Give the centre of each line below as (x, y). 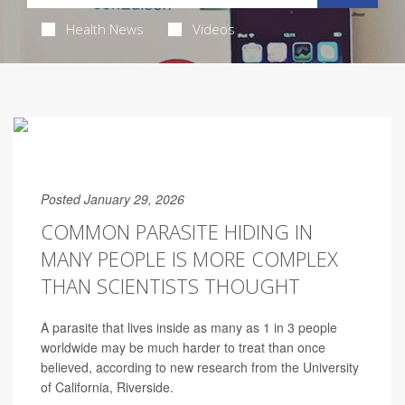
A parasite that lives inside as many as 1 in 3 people (189, 327)
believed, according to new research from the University (200, 367)
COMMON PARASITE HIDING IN (177, 231)
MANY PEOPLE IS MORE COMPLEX (189, 259)
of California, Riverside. (107, 387)
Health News (104, 29)
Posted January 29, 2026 (113, 199)
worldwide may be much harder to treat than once (183, 347)
